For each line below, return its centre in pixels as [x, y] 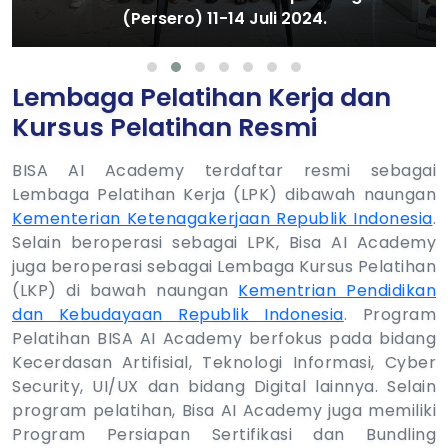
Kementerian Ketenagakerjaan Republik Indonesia [222, 219]
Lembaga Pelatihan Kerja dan [201, 98]
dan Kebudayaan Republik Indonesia [178, 315]
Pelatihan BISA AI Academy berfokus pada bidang [224, 339]
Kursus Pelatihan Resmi [164, 128]
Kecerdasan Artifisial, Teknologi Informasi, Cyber [224, 363]
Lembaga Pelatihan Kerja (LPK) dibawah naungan [224, 195]
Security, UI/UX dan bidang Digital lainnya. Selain [224, 387]
